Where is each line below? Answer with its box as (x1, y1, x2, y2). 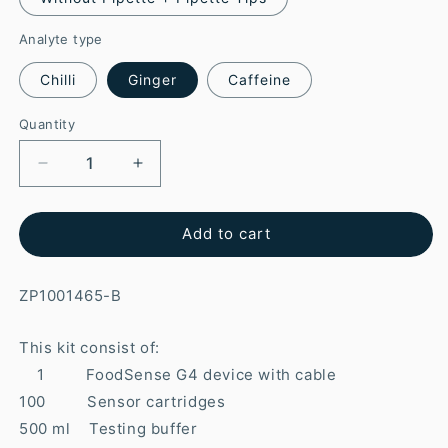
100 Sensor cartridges (19, 391, 226, 411)
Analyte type (19, 30, 103, 47)
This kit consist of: (19, 337, 160, 357)
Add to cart (181, 224, 271, 244)
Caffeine (228, 70, 292, 88)
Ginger (127, 70, 177, 88)
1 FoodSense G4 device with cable (19, 364, 337, 384)
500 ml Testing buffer (19, 418, 198, 438)
